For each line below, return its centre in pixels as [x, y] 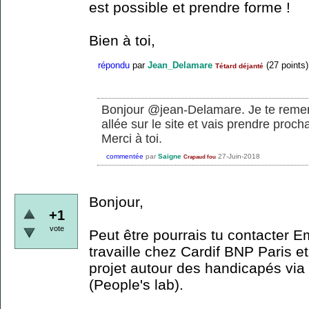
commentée [125, 156]
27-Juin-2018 [239, 156]
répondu [114, 66]
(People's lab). [136, 285]
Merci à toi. [132, 139]
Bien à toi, [122, 41]
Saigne [170, 156]
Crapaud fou [200, 157]
